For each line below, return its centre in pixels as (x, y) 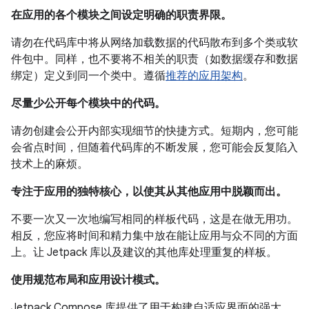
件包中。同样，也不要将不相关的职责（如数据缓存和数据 (154, 60)
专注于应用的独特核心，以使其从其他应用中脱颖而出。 (149, 192)
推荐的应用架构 (204, 76)
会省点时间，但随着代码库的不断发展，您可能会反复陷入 (154, 148)
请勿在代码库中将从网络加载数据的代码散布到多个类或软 (154, 43)
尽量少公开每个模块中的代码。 (88, 104)
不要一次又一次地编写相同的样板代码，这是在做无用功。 (154, 220)
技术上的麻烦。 (50, 165)
